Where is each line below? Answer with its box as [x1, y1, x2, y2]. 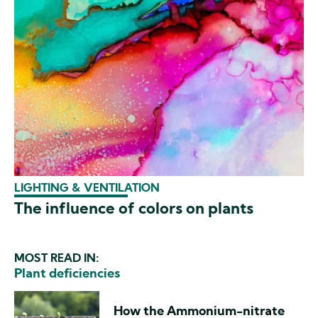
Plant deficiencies [14, 268, 120, 282]
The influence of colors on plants [14, 202, 253, 219]
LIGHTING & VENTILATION [14, 182, 160, 194]
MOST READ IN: [14, 253, 99, 265]
